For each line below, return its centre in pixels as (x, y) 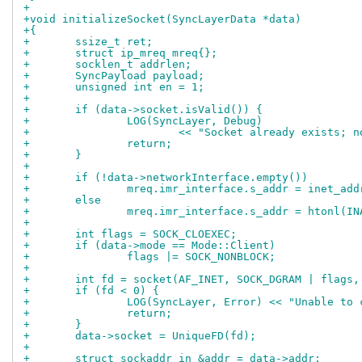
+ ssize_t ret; (114, 42)
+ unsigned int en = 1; (140, 87)
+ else (88, 200)
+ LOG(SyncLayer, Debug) (195, 121)
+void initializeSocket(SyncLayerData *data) (162, 19)
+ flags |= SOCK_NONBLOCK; (201, 257)
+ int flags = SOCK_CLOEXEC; (156, 234)
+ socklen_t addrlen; (133, 65)
